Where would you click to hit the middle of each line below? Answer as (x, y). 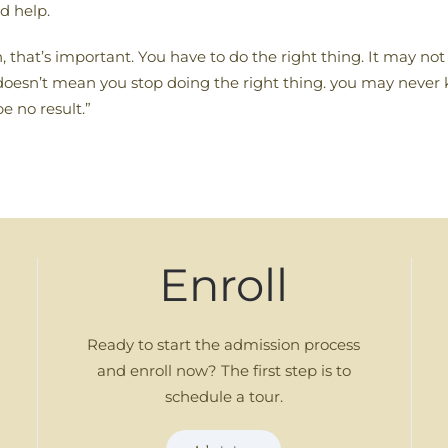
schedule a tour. (223, 396)
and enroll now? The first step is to (223, 370)
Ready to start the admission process (224, 344)
